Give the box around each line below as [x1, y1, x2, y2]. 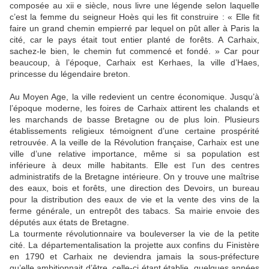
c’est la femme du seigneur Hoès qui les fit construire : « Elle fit [10, 12, 259, 22]
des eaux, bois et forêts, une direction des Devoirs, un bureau [10, 183, 259, 193]
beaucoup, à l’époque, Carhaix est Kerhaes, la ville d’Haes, [10, 58, 259, 68]
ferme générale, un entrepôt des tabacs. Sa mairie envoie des [10, 206, 259, 216]
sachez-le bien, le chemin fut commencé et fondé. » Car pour [10, 46, 259, 56]
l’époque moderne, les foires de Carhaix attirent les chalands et [10, 103, 259, 113]
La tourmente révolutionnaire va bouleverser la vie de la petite [10, 229, 259, 239]
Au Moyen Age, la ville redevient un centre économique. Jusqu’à [10, 92, 259, 102]
